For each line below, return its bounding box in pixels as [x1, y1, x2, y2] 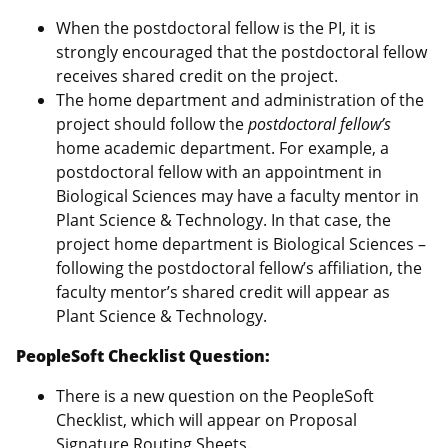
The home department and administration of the [56, 89, 424, 111]
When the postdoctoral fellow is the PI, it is [56, 17, 376, 39]
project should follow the [56, 113, 248, 135]
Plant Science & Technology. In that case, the [56, 209, 391, 231]
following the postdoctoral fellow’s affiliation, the [56, 257, 422, 279]
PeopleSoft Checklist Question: [16, 345, 270, 367]
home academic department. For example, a [56, 137, 389, 159]
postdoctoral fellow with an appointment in [56, 161, 382, 183]
